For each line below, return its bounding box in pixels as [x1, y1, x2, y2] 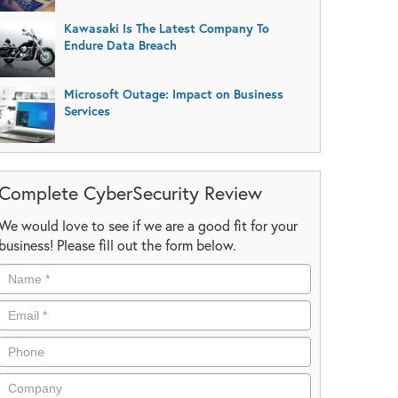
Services [63, 102, 110, 119]
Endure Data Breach [63, 36, 177, 53]
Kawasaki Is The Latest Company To [63, 20, 269, 36]
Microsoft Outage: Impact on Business [63, 85, 283, 102]
